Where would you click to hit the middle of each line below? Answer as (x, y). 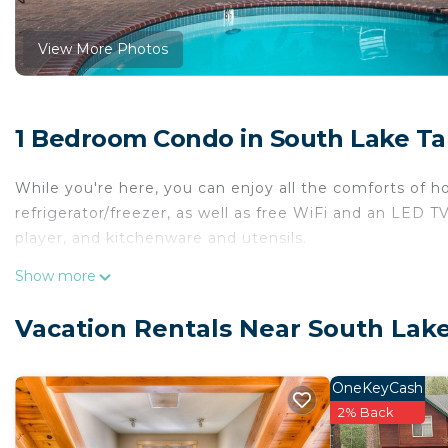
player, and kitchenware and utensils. (161, 238)
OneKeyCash (377, 388)
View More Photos (103, 48)
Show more (55, 276)
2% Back (366, 412)
